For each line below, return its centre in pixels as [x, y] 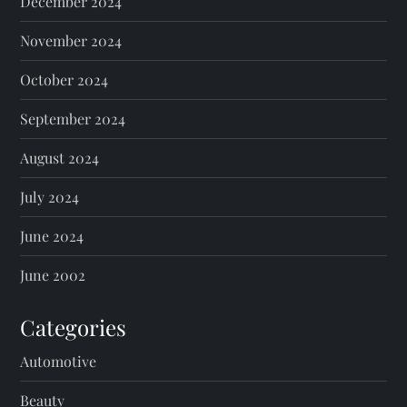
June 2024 [52, 236]
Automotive [59, 361]
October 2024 [65, 79]
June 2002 [53, 275]
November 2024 [71, 40]
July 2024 [50, 197]
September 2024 [73, 119]
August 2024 [60, 158]
